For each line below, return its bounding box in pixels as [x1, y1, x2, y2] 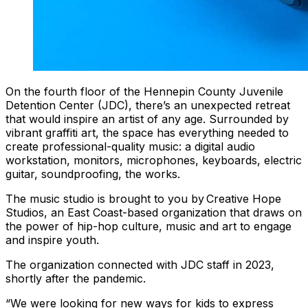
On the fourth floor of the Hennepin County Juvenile [5, 84, 283, 98]
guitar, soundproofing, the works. [5, 166, 182, 181]
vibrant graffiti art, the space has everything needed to [5, 125, 289, 140]
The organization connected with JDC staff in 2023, [5, 257, 274, 272]
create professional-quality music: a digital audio [5, 139, 255, 153]
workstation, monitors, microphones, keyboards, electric [5, 153, 302, 167]
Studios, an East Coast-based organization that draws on [5, 205, 302, 219]
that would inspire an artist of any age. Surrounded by [5, 111, 289, 126]
